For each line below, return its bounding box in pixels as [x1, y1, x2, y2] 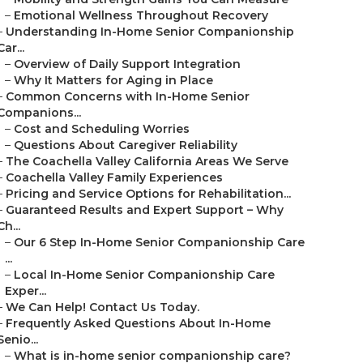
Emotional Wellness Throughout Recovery [14, 8, 268, 23]
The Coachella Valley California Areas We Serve [6, 154, 288, 169]
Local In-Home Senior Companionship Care [14, 267, 275, 282]
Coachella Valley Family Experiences [6, 170, 223, 185]
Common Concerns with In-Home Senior [6, 89, 250, 104]
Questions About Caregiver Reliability [14, 138, 237, 152]
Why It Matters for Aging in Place [14, 73, 213, 88]
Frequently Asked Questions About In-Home [6, 316, 271, 331]
